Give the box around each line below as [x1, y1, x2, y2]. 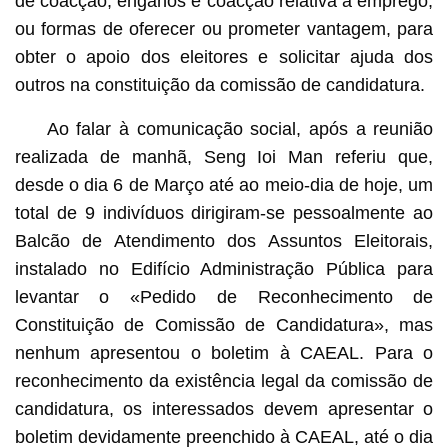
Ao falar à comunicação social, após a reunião [46, 118, 434, 139]
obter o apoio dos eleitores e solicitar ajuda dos [14, 46, 434, 67]
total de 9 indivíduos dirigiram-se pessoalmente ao [14, 202, 434, 223]
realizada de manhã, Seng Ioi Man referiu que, [14, 146, 434, 167]
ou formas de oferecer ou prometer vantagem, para [14, 18, 434, 39]
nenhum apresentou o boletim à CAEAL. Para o [14, 342, 434, 363]
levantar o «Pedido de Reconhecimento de [14, 286, 434, 307]
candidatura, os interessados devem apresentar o [14, 398, 434, 419]
